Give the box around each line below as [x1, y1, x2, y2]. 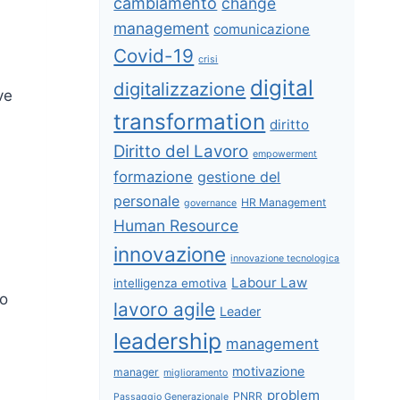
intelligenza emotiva [113, 275, 228, 290]
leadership [113, 327, 222, 354]
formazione [113, 167, 194, 186]
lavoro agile [113, 297, 216, 321]
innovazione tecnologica [230, 252, 340, 264]
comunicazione [213, 20, 311, 37]
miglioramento [163, 366, 229, 379]
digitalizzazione [113, 77, 246, 100]
